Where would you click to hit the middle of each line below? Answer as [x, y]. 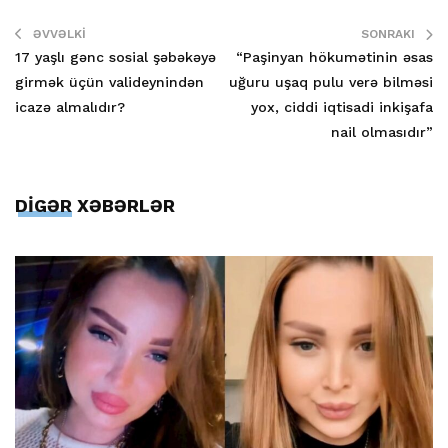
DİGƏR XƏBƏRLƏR [95, 206]
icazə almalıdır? [70, 107]
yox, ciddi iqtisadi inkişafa [342, 107]
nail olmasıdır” [382, 132]
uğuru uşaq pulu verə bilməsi [331, 82]
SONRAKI [388, 34]
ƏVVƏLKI [59, 34]
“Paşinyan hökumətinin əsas [334, 57]
